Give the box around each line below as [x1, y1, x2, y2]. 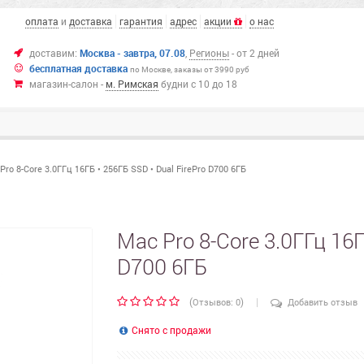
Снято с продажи [129, 323, 212, 336]
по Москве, [129, 64, 174, 75]
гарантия [119, 15, 162, 28]
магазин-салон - [28, 77, 106, 90]
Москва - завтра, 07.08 [79, 46, 185, 59]
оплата [24, 15, 58, 28]
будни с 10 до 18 [160, 77, 237, 90]
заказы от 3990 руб [173, 64, 249, 75]
